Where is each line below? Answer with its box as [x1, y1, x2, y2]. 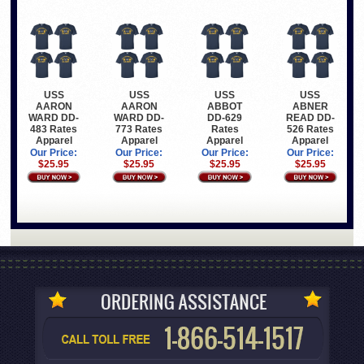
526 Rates [286, 123, 334, 135]
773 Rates [115, 123, 163, 135]
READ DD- [285, 111, 335, 123]
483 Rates [30, 123, 78, 135]
